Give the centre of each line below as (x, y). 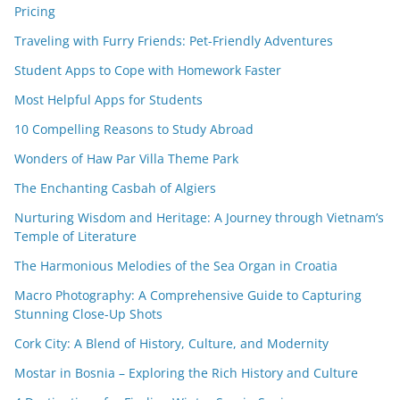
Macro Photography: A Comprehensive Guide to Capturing (188, 296)
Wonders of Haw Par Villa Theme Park (126, 159)
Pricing (35, 12)
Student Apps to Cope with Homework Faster (148, 71)
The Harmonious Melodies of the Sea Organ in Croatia (176, 266)
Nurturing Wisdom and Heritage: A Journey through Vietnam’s (199, 218)
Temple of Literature (75, 237)
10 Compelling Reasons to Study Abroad (134, 129)
